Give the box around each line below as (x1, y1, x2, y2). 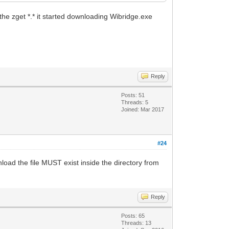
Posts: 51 (121, 91, 145, 98)
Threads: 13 (121, 219, 152, 226)
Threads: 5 (121, 99, 149, 105)
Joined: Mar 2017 (121, 106, 165, 112)
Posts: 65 (121, 212, 145, 219)
